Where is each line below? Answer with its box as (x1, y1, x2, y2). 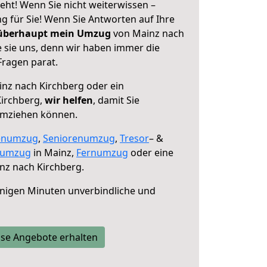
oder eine (128, 146, 173, 159)
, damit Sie (93, 94, 139, 107)
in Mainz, (31, 146, 76, 159)
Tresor (120, 132, 149, 145)
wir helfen (45, 94, 93, 107)
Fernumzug (76, 146, 128, 159)
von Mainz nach (111, 27, 184, 40)
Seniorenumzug (43, 132, 115, 145)
